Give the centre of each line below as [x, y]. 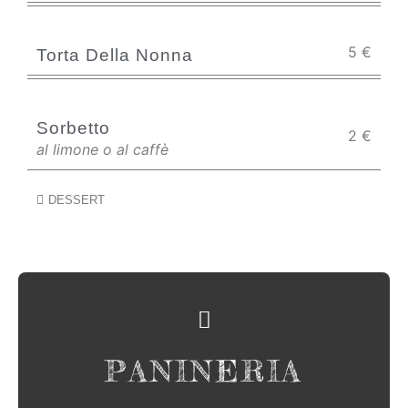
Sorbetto [73, 128]
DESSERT [76, 200]
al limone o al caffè [102, 149]
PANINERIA [204, 371]
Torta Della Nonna [115, 55]
